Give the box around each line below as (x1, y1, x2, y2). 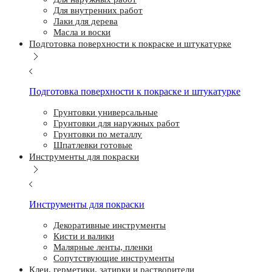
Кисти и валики (53, 231, 114, 241)
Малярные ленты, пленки (53, 242, 152, 252)
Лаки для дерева (53, 16, 118, 26)
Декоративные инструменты (53, 220, 166, 230)
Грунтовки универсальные (53, 107, 158, 117)
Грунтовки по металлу (53, 129, 142, 139)
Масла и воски (53, 27, 110, 37)
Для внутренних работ (53, 5, 143, 15)
